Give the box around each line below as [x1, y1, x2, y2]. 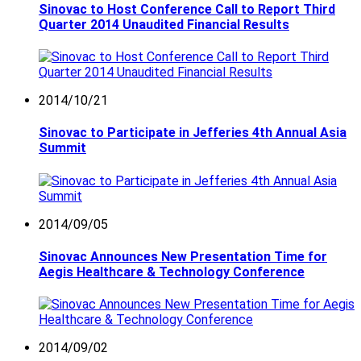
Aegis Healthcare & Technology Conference [39, 263, 305, 280]
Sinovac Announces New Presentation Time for [39, 248, 327, 264]
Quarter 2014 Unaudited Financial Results [39, 16, 289, 32]
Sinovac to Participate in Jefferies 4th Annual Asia [39, 125, 346, 141]
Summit [39, 140, 86, 156]
